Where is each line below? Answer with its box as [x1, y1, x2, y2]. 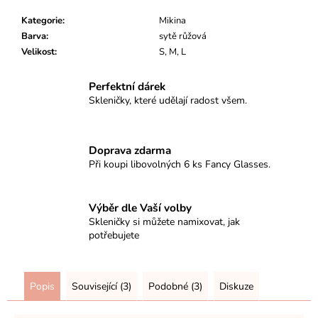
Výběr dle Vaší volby [89, 199, 192, 215]
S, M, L [159, 45, 186, 58]
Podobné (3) [148, 279, 202, 293]
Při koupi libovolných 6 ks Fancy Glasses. [89, 158, 270, 172]
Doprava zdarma [89, 143, 171, 158]
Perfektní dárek [89, 79, 165, 94]
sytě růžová [159, 29, 207, 43]
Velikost [21, 45, 55, 58]
